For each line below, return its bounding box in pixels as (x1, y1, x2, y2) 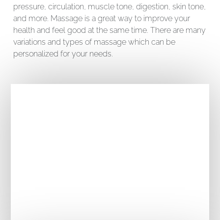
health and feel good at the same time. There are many (13, 25, 206, 35)
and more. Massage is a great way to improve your (13, 13, 190, 23)
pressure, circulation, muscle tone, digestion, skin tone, (13, 1, 206, 11)
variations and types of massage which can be (13, 37, 175, 47)
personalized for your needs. (13, 49, 113, 58)
